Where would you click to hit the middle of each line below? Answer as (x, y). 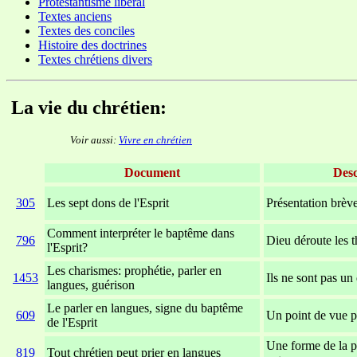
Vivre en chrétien (155, 140)
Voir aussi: (94, 140)
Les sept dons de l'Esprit (108, 203)
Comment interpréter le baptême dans (141, 233)
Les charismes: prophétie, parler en (134, 271)
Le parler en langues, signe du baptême (145, 308)
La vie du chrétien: (89, 107)
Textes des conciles (86, 30)
